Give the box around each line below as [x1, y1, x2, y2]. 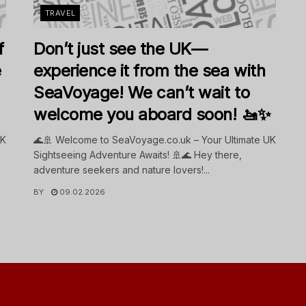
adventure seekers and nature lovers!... [33, 164, 210, 176]
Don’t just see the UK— [33, 39, 208, 59]
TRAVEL [45, 8, 76, 18]
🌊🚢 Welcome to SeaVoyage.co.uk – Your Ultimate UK [33, 134, 276, 146]
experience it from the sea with [33, 61, 266, 81]
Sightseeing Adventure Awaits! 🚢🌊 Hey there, [33, 149, 242, 161]
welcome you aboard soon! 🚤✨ [33, 105, 271, 125]
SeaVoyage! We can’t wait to [33, 83, 250, 103]
